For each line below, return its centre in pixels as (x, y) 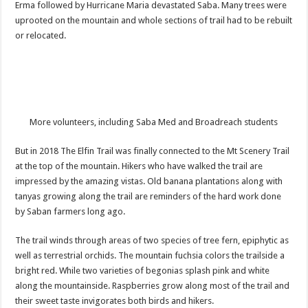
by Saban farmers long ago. (70, 211)
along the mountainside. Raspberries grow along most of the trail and (153, 286)
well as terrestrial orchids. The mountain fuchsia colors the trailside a (150, 255)
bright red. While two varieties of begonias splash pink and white (143, 271)
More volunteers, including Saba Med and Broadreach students (154, 122)
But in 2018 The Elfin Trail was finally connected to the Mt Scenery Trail (153, 151)
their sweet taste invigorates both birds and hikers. (115, 301)
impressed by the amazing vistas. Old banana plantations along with (149, 181)
